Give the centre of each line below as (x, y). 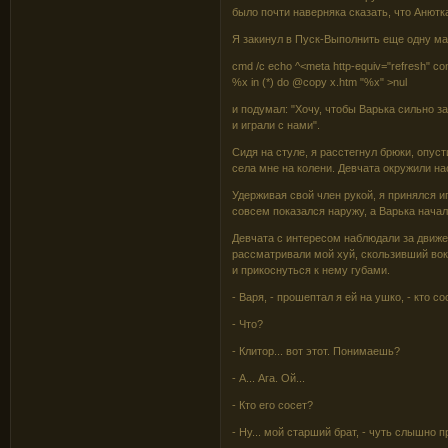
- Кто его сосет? (273, 404)
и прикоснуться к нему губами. (311, 269)
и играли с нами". (276, 124)
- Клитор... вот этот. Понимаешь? (316, 350)
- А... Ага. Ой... (269, 377)
